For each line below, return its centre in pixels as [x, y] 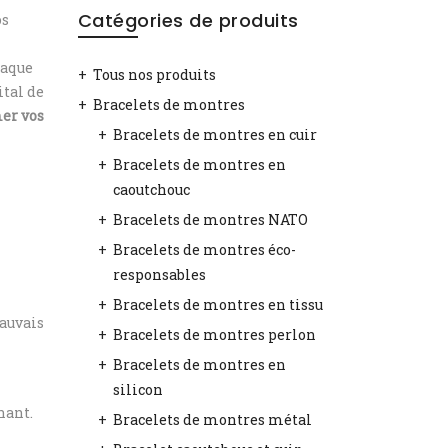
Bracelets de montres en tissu [217, 304]
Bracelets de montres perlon [214, 334]
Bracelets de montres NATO [210, 219]
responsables [159, 274]
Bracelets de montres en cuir [214, 134]
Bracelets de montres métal [212, 419]
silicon [137, 389]
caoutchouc [151, 189]
